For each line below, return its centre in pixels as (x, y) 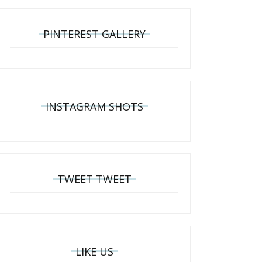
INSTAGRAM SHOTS (94, 106)
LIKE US (94, 251)
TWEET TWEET (94, 179)
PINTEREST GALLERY (94, 34)
